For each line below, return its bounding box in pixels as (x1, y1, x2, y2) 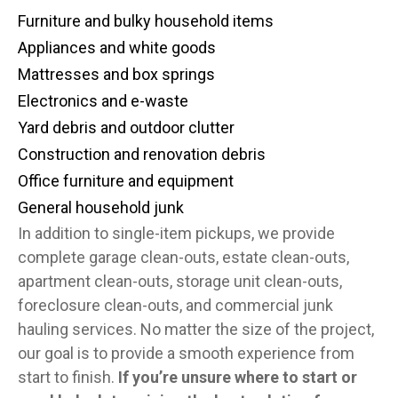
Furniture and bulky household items (18, 12, 274, 30)
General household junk (18, 198, 184, 217)
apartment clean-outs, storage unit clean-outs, (18, 272, 342, 291)
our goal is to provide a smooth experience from (18, 344, 354, 362)
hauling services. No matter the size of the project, (18, 320, 374, 338)
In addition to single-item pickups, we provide (18, 224, 335, 243)
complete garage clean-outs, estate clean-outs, (18, 248, 349, 267)
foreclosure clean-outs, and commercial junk (18, 296, 333, 314)
